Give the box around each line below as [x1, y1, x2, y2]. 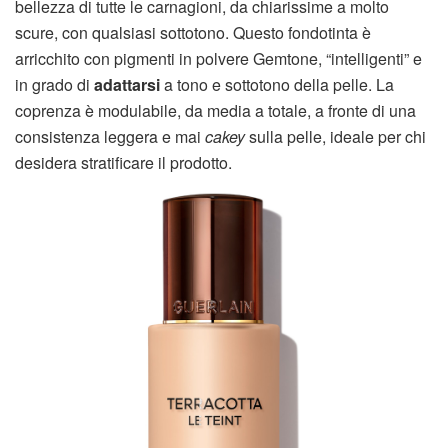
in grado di [15, 73, 94, 97]
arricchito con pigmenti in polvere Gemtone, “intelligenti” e [15, 47, 422, 71]
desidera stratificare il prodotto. [15, 151, 232, 175]
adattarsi [94, 73, 160, 97]
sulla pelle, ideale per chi [245, 125, 426, 149]
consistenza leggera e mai [15, 125, 205, 149]
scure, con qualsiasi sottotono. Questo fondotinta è [15, 21, 371, 45]
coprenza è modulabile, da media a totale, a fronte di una [15, 99, 416, 123]
